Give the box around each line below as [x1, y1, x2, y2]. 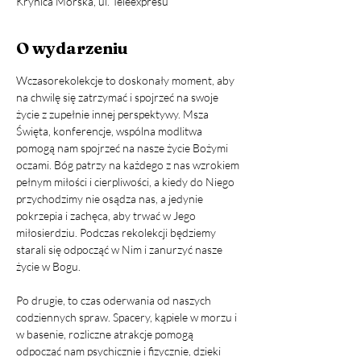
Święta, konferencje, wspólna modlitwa [16, 124, 205, 138]
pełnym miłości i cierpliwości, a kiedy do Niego [16, 175, 237, 189]
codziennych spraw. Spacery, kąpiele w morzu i [16, 310, 239, 324]
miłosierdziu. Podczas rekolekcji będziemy [16, 226, 218, 239]
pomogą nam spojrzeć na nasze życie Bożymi [16, 141, 230, 155]
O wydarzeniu [16, 38, 128, 58]
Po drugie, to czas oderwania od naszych [16, 293, 214, 307]
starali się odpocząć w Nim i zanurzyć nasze [16, 243, 225, 256]
